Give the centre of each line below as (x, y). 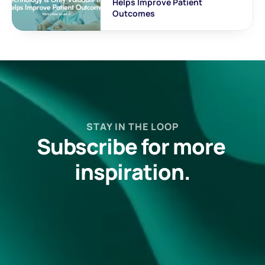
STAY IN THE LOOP (132, 127)
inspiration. (132, 172)
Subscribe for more (131, 146)
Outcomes (134, 13)
